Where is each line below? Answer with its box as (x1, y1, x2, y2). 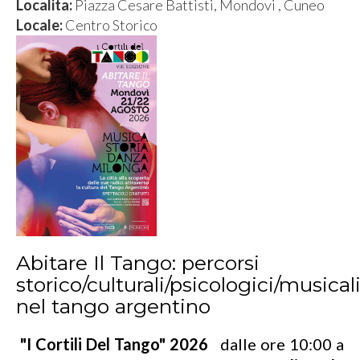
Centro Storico (65, 16, 157, 34)
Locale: (16, 16, 65, 34)
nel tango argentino (16, 294, 211, 318)
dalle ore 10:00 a (216, 334, 344, 354)
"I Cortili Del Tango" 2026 (20, 334, 216, 354)
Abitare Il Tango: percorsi (16, 251, 260, 275)
